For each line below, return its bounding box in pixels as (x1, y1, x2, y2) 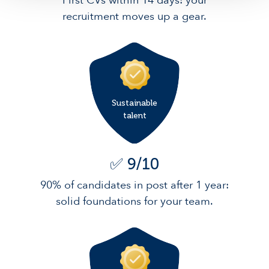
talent (122, 110, 147, 121)
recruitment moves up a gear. (62, 9, 207, 25)
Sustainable (112, 98, 157, 109)
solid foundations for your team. (56, 194, 213, 210)
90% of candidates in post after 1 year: (40, 178, 229, 193)
